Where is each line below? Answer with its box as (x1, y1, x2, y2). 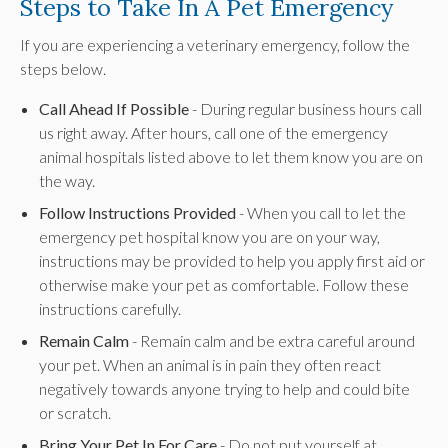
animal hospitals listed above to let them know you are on (39, 146, 424, 166)
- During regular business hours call (189, 98, 423, 118)
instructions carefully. (39, 298, 182, 318)
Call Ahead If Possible (39, 98, 190, 118)
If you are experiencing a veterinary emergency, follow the (20, 34, 410, 54)
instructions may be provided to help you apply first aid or (39, 250, 426, 270)
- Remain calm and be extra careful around (129, 330, 416, 350)
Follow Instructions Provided (39, 202, 237, 222)
